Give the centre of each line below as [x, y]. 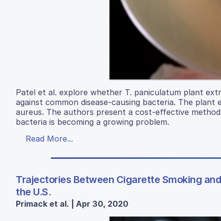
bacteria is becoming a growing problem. [92, 122]
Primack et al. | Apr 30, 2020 [72, 204]
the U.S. [33, 192]
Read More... [49, 139]
